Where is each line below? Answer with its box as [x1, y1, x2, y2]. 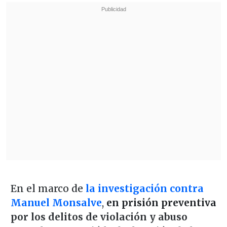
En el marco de [10, 182, 83, 195]
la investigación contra [83, 182, 204, 195]
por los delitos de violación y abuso [10, 210, 187, 223]
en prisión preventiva [103, 196, 216, 209]
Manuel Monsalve [10, 196, 102, 209]
